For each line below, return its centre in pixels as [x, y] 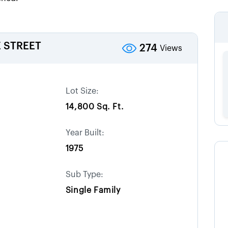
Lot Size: [82, 91]
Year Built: [85, 133]
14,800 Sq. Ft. [95, 107]
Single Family [93, 190]
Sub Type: [84, 175]
